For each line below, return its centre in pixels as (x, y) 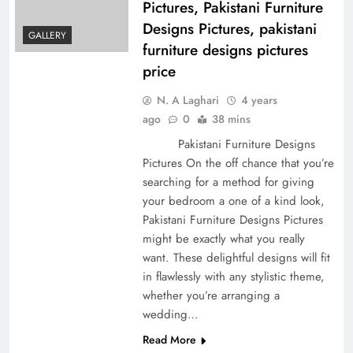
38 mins (231, 119)
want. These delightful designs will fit (236, 257)
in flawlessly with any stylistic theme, (233, 276)
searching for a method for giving (228, 182)
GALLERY (47, 36)
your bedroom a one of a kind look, (233, 201)
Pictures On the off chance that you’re (238, 163)
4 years (259, 100)
